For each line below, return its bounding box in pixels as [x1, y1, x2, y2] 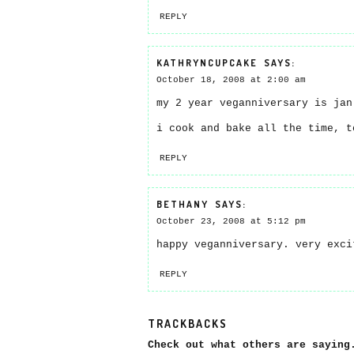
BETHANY [156, 198, 209, 210]
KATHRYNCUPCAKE [156, 57, 258, 69]
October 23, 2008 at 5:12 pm [156, 217, 306, 226]
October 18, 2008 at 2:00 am [156, 75, 306, 85]
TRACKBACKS [148, 317, 228, 330]
